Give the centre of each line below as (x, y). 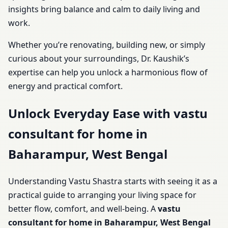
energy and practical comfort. (65, 86)
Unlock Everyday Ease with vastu (108, 113)
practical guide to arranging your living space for (102, 195)
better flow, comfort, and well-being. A (83, 208)
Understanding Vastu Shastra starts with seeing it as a (113, 181)
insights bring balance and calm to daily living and (104, 9)
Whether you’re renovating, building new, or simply (107, 45)
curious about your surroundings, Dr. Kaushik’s (99, 58)
